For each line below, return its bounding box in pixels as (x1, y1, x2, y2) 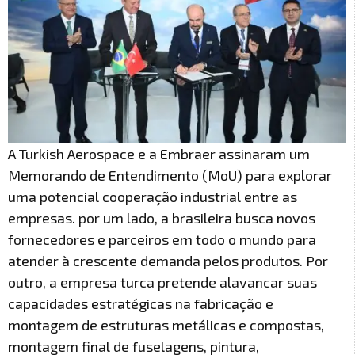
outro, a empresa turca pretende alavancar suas (8, 273, 317, 291)
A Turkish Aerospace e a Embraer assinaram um (8, 144, 310, 162)
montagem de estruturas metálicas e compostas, (8, 315, 324, 334)
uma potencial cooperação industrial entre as (8, 187, 297, 205)
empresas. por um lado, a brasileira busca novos (8, 208, 315, 227)
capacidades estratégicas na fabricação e (8, 294, 273, 312)
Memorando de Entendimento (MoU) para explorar (8, 166, 332, 184)
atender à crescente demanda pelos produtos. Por (8, 251, 328, 269)
